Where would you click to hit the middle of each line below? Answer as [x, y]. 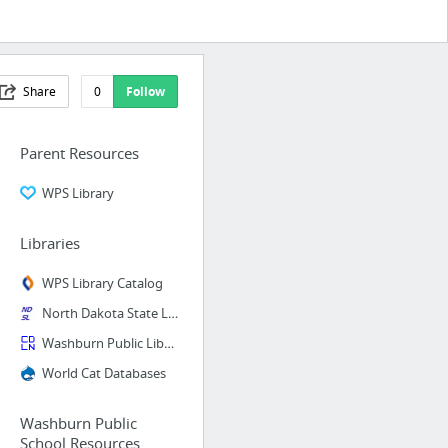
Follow [145, 91]
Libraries [49, 243]
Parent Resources [79, 153]
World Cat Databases [103, 373]
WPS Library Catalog [102, 283]
